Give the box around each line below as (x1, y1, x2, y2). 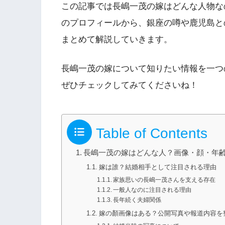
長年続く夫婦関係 (113, 196, 162, 203)
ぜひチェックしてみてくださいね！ (61, 80, 198, 90)
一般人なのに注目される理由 (113, 186, 192, 193)
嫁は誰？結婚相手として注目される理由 (98, 163, 216, 171)
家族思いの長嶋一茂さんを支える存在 (113, 176, 216, 183)
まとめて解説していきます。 (61, 34, 172, 44)
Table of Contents (96, 125, 207, 141)
